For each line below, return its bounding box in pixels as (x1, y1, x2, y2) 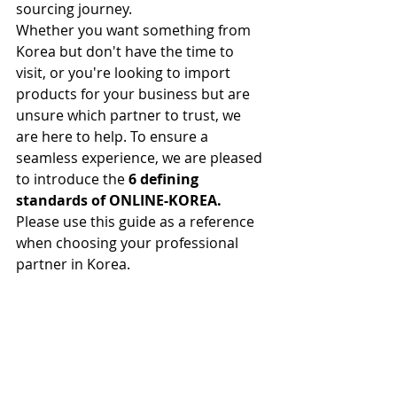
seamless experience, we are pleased (16, 148, 266, 167)
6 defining (128, 169, 202, 189)
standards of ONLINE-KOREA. (16, 191, 222, 210)
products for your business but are (16, 84, 253, 104)
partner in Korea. (16, 254, 130, 274)
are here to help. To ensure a (16, 127, 212, 146)
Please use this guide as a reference (16, 212, 258, 231)
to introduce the (16, 169, 128, 189)
